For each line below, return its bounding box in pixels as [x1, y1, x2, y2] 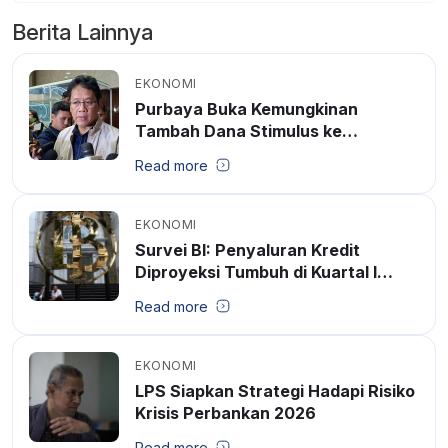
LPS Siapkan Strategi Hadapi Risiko [135, 380, 415, 401]
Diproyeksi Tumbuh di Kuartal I [135, 261, 377, 282]
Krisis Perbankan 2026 [135, 402, 316, 423]
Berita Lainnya [12, 18, 153, 45]
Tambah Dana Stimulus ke [135, 120, 342, 141]
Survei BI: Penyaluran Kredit [135, 239, 360, 260]
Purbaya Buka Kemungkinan [135, 98, 358, 119]
